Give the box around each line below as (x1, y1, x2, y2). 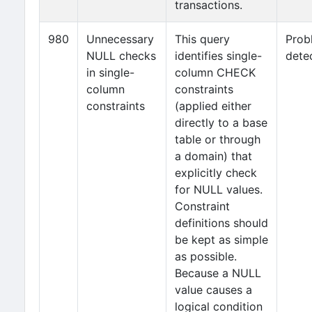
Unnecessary (86, 32, 154, 46)
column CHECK (175, 65, 256, 79)
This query (175, 32, 230, 46)
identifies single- (175, 49, 262, 63)
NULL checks (86, 49, 156, 63)
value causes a (175, 283, 252, 297)
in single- (86, 65, 134, 79)
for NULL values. (175, 182, 263, 196)
